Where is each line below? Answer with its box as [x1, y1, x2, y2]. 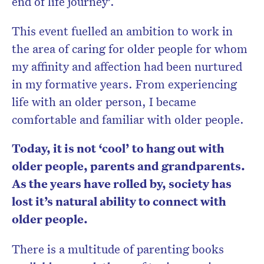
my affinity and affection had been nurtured [12, 58, 242, 74]
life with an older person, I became [12, 94, 196, 110]
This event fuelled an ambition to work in [12, 23, 233, 39]
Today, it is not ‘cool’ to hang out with [12, 140, 225, 157]
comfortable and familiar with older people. [12, 111, 244, 127]
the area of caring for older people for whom [12, 41, 247, 57]
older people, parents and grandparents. [12, 158, 245, 174]
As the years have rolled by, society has [12, 176, 232, 192]
